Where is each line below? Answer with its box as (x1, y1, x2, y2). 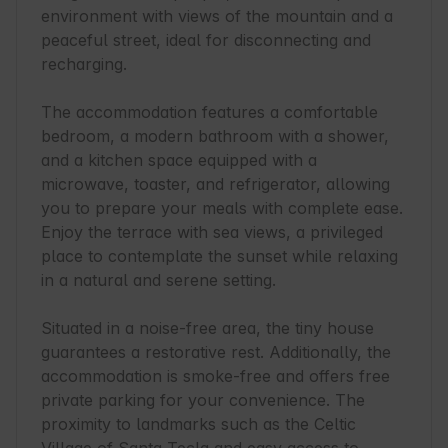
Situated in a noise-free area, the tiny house (41, 318, 374, 339)
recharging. (41, 54, 127, 75)
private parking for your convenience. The (41, 390, 365, 411)
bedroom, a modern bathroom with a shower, (41, 126, 389, 147)
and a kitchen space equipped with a (41, 150, 317, 171)
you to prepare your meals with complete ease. (41, 198, 403, 219)
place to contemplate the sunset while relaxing (41, 246, 398, 267)
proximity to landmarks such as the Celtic (41, 414, 356, 435)
